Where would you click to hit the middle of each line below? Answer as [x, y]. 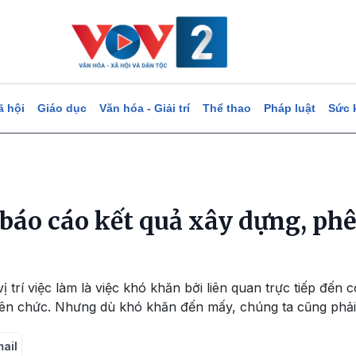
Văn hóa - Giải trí [144, 108]
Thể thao [226, 108]
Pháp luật [289, 108]
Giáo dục [62, 108]
